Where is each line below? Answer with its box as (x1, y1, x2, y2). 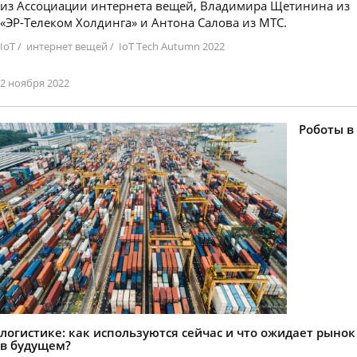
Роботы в (299, 121, 354, 138)
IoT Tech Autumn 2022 (119, 39, 225, 54)
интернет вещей (26, 39, 108, 54)
